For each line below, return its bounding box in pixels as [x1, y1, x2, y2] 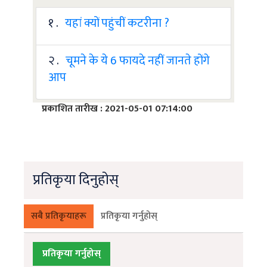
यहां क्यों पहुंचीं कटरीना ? [65, 13, 169, 34]
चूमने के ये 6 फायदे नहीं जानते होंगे [66, 51, 210, 72]
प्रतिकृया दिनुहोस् [33, 168, 119, 193]
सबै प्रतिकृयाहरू [31, 208, 86, 225]
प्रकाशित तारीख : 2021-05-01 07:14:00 [42, 101, 193, 117]
